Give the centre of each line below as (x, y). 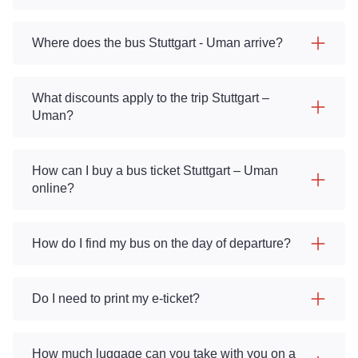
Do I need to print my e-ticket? (116, 298)
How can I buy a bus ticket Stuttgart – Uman (155, 171)
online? (53, 188)
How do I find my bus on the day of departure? (161, 243)
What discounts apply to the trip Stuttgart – (151, 98)
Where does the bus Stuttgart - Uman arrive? (157, 43)
